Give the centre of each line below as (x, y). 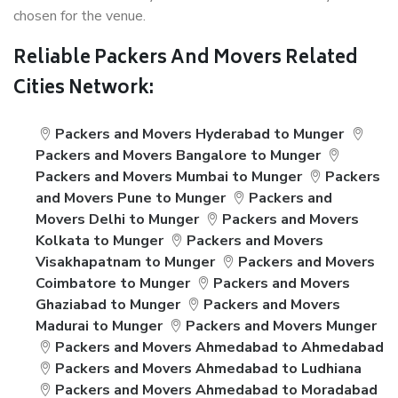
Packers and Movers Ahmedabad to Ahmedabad (220, 347)
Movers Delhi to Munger (117, 219)
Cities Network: (84, 89)
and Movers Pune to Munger (131, 198)
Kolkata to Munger (99, 241)
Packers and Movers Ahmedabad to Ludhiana (209, 369)
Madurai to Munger (99, 326)
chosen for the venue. (80, 16)
